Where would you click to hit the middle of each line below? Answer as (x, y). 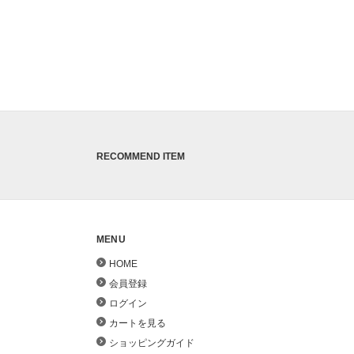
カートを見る (137, 323)
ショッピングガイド (152, 343)
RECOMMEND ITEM (141, 156)
